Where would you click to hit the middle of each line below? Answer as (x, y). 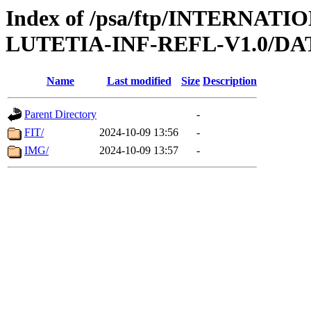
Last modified (139, 81)
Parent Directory (60, 115)
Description (230, 81)
